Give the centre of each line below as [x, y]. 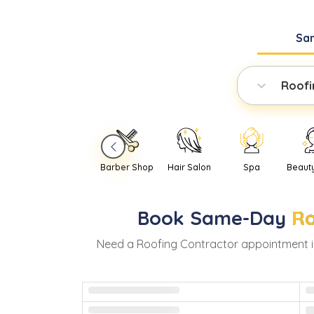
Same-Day [238, 218]
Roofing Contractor [187, 244]
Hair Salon [190, 168]
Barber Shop [127, 168]
